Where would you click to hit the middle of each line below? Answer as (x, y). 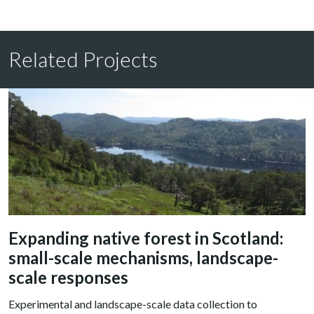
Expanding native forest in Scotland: (146, 238)
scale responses (68, 278)
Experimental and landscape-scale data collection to (133, 304)
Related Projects (83, 59)
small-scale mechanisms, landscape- (143, 258)
